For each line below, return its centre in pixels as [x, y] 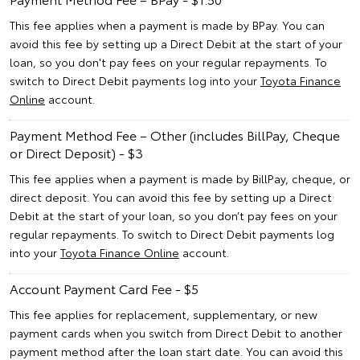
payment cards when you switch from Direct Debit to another [176, 333]
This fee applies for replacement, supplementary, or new [164, 315]
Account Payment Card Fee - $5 [104, 288]
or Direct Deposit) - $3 [76, 153]
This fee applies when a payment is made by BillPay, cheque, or [180, 179]
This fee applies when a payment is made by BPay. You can [167, 25]
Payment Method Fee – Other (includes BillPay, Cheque [175, 135]
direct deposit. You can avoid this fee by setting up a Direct [171, 197]
